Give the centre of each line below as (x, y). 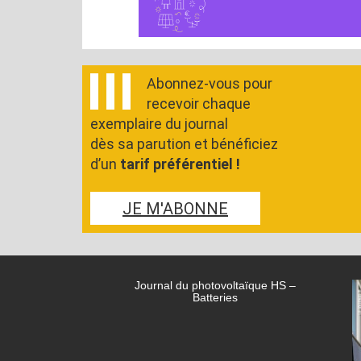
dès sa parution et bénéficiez (184, 144)
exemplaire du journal (159, 124)
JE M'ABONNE (175, 209)
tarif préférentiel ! (180, 164)
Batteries (215, 297)
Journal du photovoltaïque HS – (215, 285)
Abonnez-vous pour (210, 83)
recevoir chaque (199, 104)
